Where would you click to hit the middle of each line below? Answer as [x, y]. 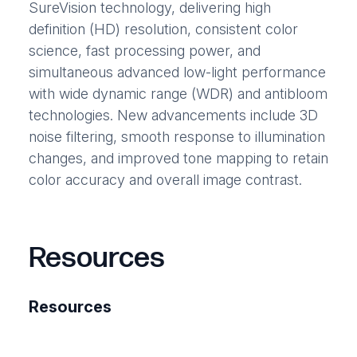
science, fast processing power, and [144, 51]
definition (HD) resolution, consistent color [163, 29]
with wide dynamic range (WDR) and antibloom [178, 94]
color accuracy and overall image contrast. [165, 180]
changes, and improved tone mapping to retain [178, 159]
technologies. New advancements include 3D [173, 116]
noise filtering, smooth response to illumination [177, 137]
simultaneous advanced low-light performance [177, 73]
